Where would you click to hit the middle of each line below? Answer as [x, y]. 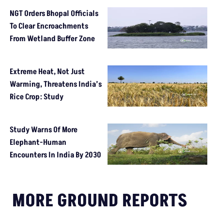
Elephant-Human [38, 142]
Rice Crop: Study [37, 97]
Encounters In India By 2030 [55, 155]
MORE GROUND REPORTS [100, 201]
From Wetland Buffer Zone [52, 39]
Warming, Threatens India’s [56, 84]
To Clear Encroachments [49, 26]
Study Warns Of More [44, 130]
